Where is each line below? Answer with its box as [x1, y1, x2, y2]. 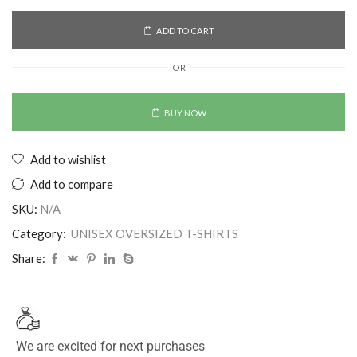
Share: [12, 251, 45, 266]
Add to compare [30, 177, 113, 192]
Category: [12, 226, 69, 241]
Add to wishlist [30, 152, 106, 167]
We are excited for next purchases [16, 339, 205, 355]
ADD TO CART [155, 25, 214, 36]
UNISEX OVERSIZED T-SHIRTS [71, 226, 238, 241]
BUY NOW [163, 107, 206, 118]
